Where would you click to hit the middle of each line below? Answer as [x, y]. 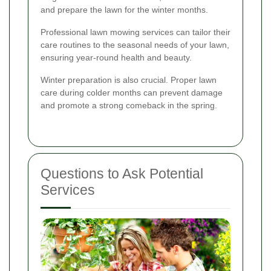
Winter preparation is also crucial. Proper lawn [129, 80]
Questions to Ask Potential [122, 173]
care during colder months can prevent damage [132, 92]
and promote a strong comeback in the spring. [129, 105]
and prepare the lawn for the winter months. [124, 9]
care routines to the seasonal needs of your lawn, [135, 44]
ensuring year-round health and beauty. [116, 57]
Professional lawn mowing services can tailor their [135, 32]
